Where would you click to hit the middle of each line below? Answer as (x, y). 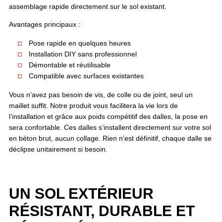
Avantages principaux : (44, 24)
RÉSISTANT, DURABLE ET (102, 211)
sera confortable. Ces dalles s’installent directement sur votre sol (110, 127)
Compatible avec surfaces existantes (86, 76)
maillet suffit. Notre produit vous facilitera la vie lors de (93, 106)
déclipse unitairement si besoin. (58, 149)
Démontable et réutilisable (69, 65)
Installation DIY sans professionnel (83, 54)
